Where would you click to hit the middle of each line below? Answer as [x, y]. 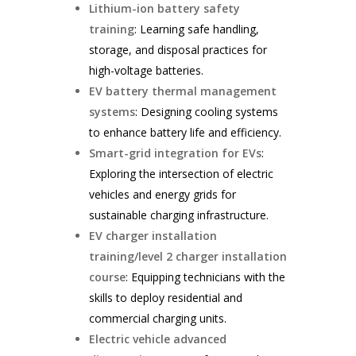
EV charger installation [153, 236]
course [108, 277]
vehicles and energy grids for [163, 195]
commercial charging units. [158, 319]
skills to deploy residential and [166, 298]
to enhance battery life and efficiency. [186, 133]
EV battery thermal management [183, 91]
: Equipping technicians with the [206, 277]
